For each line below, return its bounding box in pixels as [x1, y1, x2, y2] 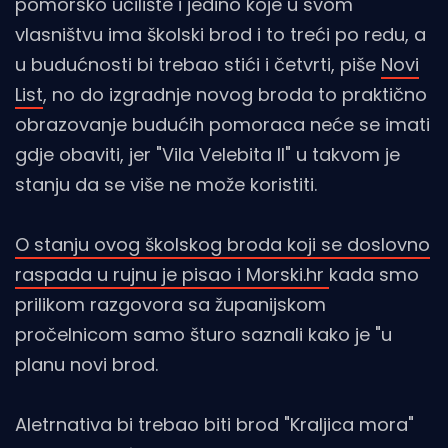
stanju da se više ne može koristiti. [15, 172, 317, 198]
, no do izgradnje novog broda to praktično [43, 82, 427, 108]
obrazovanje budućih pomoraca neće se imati [15, 112, 430, 138]
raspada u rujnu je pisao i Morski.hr [15, 262, 329, 288]
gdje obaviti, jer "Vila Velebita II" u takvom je [15, 142, 400, 168]
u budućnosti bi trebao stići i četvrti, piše [15, 52, 381, 78]
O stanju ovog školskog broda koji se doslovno [15, 232, 430, 258]
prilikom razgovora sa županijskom [15, 292, 326, 318]
